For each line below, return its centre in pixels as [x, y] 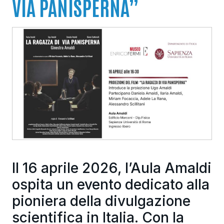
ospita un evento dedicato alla [110, 185]
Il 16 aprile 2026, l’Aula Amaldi [111, 168]
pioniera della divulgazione [101, 201]
